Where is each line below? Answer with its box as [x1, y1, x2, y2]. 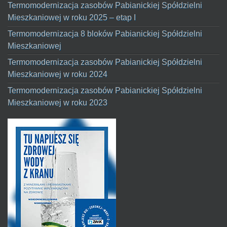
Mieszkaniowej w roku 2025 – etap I [8, 13, 136, 22]
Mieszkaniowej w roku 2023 [8, 98, 107, 107]
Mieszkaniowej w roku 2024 [8, 69, 107, 79]
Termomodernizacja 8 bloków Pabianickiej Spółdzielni [8, 29, 202, 38]
